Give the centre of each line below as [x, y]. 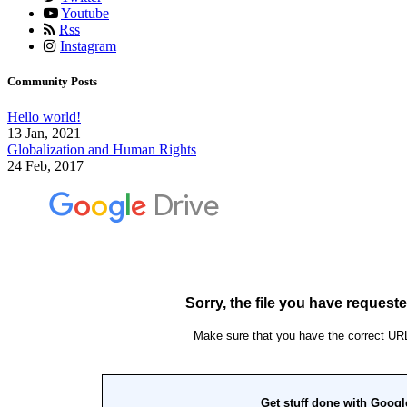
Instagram [88, 45]
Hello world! [44, 117]
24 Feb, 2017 [45, 166]
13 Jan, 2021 [44, 134]
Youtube [85, 13]
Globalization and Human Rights [102, 150]
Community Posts [52, 81]
